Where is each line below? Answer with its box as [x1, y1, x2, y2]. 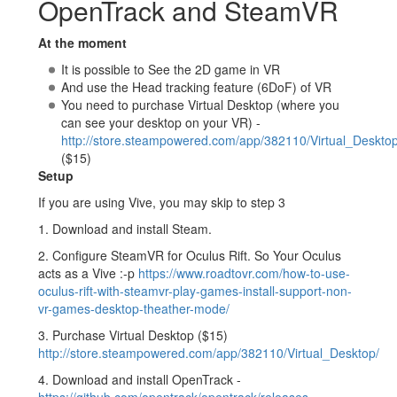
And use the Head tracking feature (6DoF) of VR [60, 77, 331, 96]
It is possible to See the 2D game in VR [60, 59, 280, 78]
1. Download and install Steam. [38, 219, 212, 237]
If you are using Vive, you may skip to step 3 [38, 192, 285, 211]
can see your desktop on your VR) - [60, 113, 261, 131]
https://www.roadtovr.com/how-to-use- [138, 263, 350, 282]
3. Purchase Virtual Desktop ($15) [38, 325, 228, 344]
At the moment [38, 33, 127, 51]
